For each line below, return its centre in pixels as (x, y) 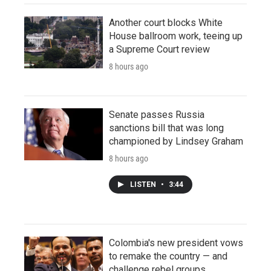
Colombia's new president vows (176, 243)
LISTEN (144, 184)
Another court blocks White (166, 22)
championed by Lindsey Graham (176, 141)
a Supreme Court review (159, 49)
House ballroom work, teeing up (176, 36)
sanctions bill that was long (166, 128)
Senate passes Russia (157, 114)
